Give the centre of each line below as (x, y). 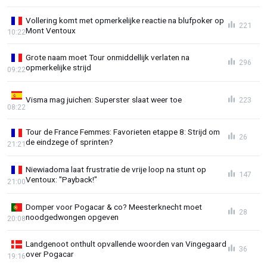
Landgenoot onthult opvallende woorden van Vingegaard (126, 244)
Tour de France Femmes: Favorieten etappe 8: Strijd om (123, 132)
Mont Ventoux (51, 30)
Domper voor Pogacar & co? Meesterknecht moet (114, 207)
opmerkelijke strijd (58, 68)
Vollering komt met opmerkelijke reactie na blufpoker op (125, 20)
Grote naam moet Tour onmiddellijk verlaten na (108, 58)
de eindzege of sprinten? (69, 142)
